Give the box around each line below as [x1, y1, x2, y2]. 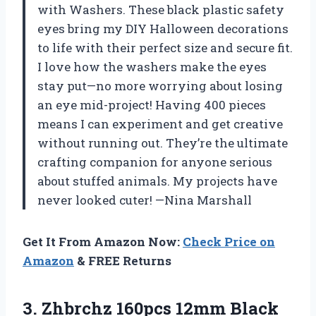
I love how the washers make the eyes [37, 58, 267, 75]
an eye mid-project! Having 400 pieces [37, 96, 266, 113]
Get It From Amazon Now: [23, 233, 183, 250]
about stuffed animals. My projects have [37, 172, 277, 189]
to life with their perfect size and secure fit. [37, 39, 293, 56]
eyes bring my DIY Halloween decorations [37, 20, 288, 37]
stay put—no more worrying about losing [37, 77, 283, 94]
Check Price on [183, 233, 275, 250]
